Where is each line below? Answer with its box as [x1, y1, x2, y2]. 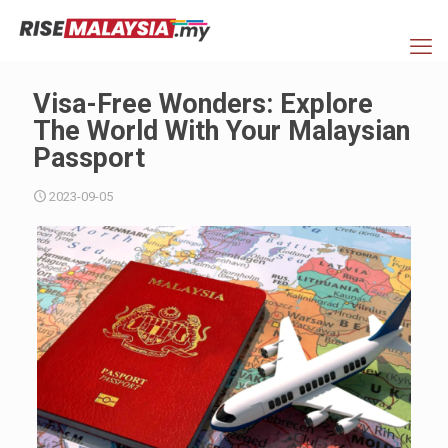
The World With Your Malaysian [33, 115, 410, 147]
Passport [33, 142, 145, 174]
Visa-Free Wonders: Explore [33, 88, 373, 120]
